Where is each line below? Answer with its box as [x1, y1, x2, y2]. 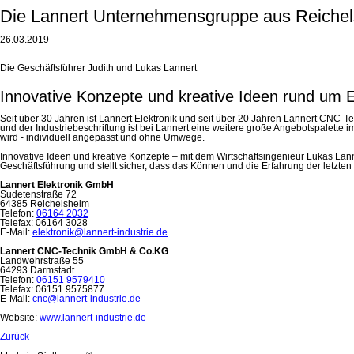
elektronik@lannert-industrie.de [32, 226, 168, 238]
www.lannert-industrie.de [40, 311, 146, 323]
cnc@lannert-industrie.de [32, 292, 141, 304]
